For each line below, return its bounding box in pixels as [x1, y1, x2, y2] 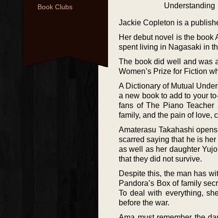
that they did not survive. [119, 155, 202, 163]
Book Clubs [37, 3, 73, 11]
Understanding [164, 1, 215, 10]
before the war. [119, 199, 169, 207]
